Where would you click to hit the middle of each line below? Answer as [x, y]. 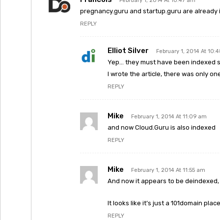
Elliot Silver [128, 51]
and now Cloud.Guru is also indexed [162, 127]
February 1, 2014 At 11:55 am [168, 170]
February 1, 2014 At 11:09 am [169, 117]
